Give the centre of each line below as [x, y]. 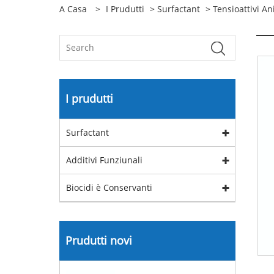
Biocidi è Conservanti [109, 187]
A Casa [73, 9]
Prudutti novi [99, 240]
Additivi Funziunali [104, 160]
